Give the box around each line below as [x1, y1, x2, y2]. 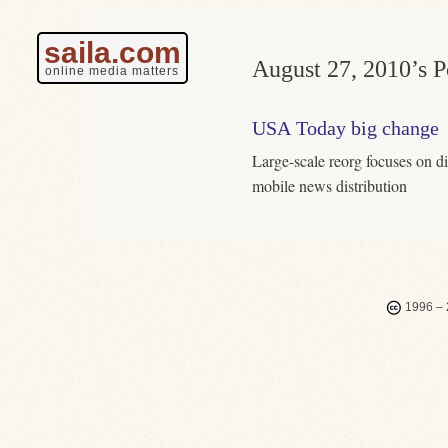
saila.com [43, 36, 181, 69]
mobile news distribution [252, 175, 407, 196]
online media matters [44, 64, 179, 78]
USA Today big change [252, 117, 439, 139]
